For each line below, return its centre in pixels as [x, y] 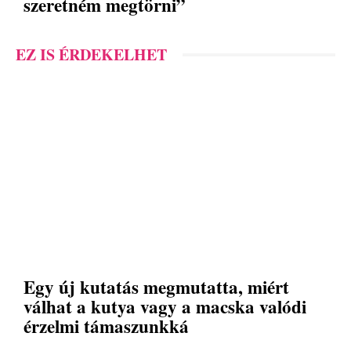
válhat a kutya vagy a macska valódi [165, 306]
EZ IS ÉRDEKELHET [91, 55]
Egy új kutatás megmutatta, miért [156, 286]
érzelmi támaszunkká [106, 326]
